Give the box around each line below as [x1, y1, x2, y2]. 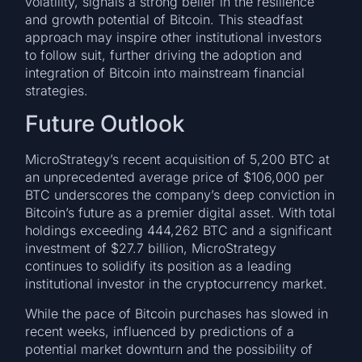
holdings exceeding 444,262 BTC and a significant [25, 222, 333, 239]
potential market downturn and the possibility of [25, 340, 314, 357]
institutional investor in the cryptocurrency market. [25, 276, 328, 293]
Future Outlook [25, 110, 186, 138]
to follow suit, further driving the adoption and [25, 46, 303, 63]
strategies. [25, 82, 89, 99]
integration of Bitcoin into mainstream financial [25, 64, 305, 81]
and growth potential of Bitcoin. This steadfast [25, 11, 304, 27]
